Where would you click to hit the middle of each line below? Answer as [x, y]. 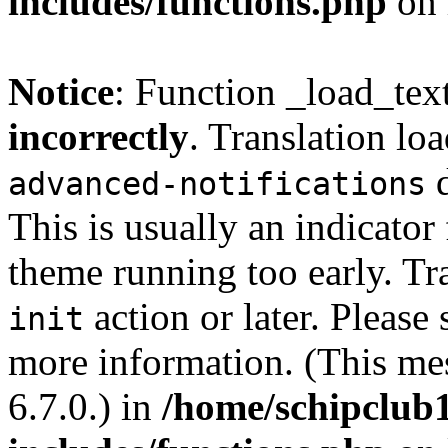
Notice [61, 91]
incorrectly [98, 136]
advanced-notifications [217, 184]
